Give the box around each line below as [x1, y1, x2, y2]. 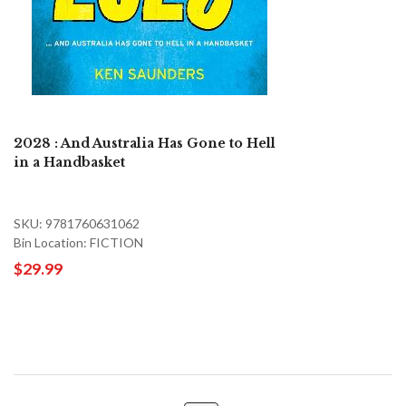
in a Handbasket [14, 153, 125, 170]
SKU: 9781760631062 [14, 215, 140, 231]
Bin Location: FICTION [14, 234, 143, 250]
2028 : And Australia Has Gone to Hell [14, 134, 275, 151]
